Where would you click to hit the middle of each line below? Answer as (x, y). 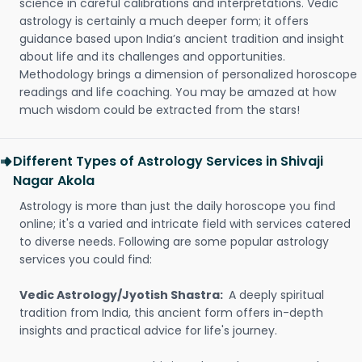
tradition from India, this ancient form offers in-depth (171, 313)
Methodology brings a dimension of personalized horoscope (188, 74)
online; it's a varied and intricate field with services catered (185, 224)
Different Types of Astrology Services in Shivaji (168, 161)
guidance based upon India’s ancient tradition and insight (182, 39)
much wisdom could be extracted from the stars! (160, 110)
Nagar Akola (54, 181)
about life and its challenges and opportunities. (152, 57)
